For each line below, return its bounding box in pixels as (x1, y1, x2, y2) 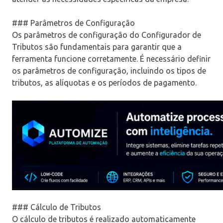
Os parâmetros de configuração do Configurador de (12, 30, 201, 40)
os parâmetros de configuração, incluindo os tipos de (12, 66, 206, 76)
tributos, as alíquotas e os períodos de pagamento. (12, 78, 197, 88)
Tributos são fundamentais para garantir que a (12, 42, 182, 52)
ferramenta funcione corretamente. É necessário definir (12, 54, 211, 64)
